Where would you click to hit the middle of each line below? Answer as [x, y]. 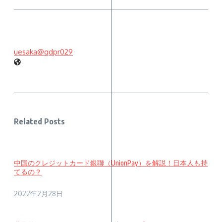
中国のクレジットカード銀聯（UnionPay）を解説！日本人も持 [111, 163]
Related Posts [40, 121]
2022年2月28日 [38, 193]
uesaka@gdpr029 [43, 52]
